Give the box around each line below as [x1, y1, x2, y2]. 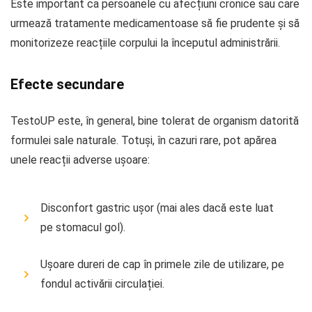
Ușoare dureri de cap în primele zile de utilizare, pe [40, 257, 284, 271]
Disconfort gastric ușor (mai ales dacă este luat [40, 201, 274, 214]
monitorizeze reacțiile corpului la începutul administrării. [10, 36, 280, 49]
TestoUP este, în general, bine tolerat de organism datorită [10, 114, 299, 127]
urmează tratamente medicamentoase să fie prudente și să [10, 16, 299, 30]
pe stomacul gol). [40, 220, 125, 234]
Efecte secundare [10, 75, 124, 93]
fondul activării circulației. [40, 276, 164, 290]
